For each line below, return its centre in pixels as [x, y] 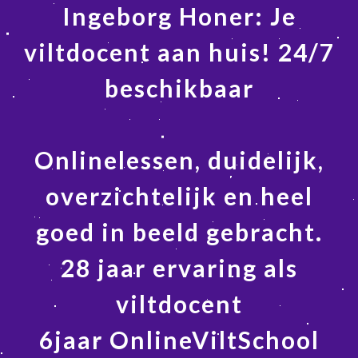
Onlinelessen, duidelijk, [179, 160]
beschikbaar [179, 88]
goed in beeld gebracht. [179, 232]
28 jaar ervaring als [179, 268]
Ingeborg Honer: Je [179, 16]
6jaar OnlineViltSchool [179, 340]
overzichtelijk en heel [179, 196]
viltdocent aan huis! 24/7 [179, 52]
